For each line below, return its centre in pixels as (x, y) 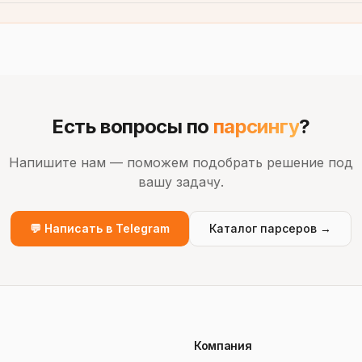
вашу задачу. (181, 182)
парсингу (256, 126)
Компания (223, 345)
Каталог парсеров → (270, 228)
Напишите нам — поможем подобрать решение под (181, 162)
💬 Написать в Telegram (100, 228)
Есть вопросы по (133, 126)
